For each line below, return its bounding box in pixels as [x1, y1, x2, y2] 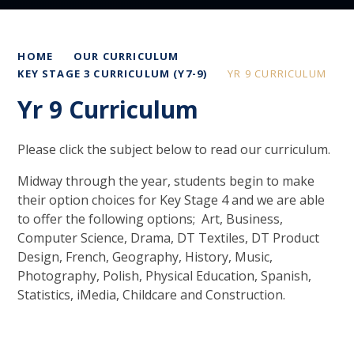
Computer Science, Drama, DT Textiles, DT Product [17, 229, 320, 247]
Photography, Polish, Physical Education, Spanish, [17, 267, 312, 284]
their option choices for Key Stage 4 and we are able [17, 191, 326, 209]
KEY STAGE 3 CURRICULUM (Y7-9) [17, 66, 208, 81]
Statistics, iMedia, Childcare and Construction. [17, 286, 286, 303]
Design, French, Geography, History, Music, [17, 248, 273, 265]
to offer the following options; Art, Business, [17, 210, 284, 228]
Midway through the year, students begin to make [17, 172, 315, 190]
